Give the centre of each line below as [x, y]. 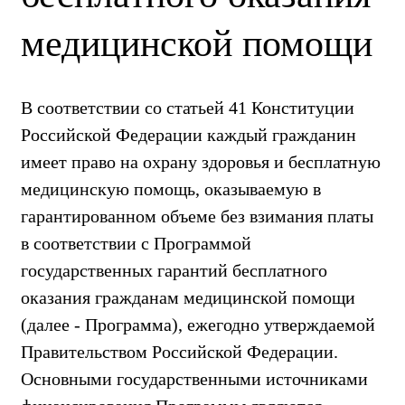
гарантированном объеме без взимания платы [197, 216]
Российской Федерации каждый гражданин [188, 134]
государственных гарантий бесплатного [174, 270]
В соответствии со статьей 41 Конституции [188, 107]
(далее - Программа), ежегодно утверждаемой [198, 324]
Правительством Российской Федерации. [179, 351]
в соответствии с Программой [136, 243]
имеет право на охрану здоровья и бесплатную [201, 161]
